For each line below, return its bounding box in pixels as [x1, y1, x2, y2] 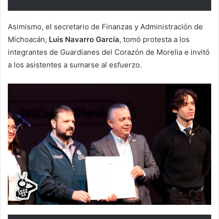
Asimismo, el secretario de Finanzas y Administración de [8, 22, 203, 31]
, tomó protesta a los [119, 34, 190, 44]
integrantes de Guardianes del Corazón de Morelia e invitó [8, 47, 210, 57]
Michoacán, [8, 34, 47, 44]
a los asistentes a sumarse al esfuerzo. [8, 60, 142, 69]
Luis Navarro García [47, 34, 119, 44]
